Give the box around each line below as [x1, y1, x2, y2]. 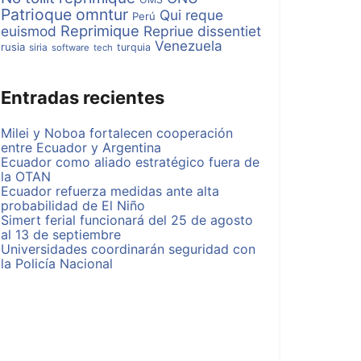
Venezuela [155, 37, 222, 54]
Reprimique [60, 22, 139, 39]
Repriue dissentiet [143, 23, 261, 39]
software [52, 42, 89, 53]
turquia [117, 41, 151, 53]
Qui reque [160, 6, 223, 23]
